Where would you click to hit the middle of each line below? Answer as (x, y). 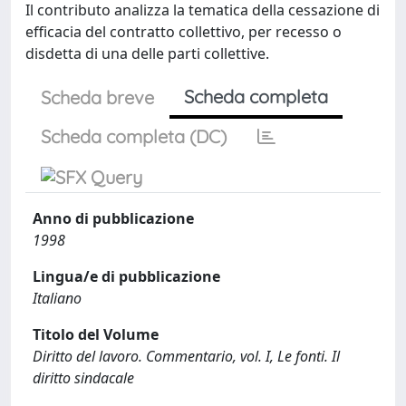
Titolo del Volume (96, 334)
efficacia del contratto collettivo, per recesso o (184, 32)
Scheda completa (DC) (134, 136)
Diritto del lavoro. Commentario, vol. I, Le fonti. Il (186, 356)
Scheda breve (97, 97)
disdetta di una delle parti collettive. (147, 53)
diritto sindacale (83, 378)
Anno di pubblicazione (113, 218)
